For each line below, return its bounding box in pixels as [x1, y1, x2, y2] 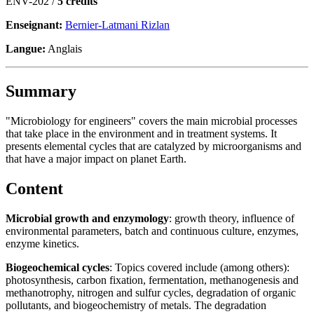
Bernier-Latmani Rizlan [65, 18, 170, 31]
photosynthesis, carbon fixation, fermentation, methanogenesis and [6, 273, 299, 286]
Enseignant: [6, 18, 65, 31]
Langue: [6, 42, 46, 55]
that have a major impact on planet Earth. [6, 152, 186, 165]
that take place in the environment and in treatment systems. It [6, 127, 277, 139]
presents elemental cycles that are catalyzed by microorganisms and [6, 139, 301, 152]
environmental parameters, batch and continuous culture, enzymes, [6, 224, 299, 237]
